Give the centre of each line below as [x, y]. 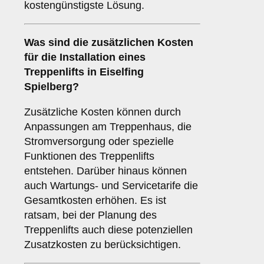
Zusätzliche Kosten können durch [103, 112]
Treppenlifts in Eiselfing [84, 72]
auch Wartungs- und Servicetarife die [111, 186]
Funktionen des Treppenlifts [89, 156]
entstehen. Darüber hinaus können [105, 171]
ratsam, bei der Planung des [90, 215]
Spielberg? [52, 87]
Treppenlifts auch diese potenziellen [108, 230]
